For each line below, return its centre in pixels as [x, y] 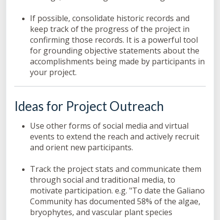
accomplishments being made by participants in [117, 61]
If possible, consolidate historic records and [110, 18]
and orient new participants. [82, 147]
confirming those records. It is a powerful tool [114, 40]
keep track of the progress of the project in [110, 29]
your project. [55, 72]
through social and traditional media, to [103, 179]
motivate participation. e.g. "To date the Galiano [117, 190]
